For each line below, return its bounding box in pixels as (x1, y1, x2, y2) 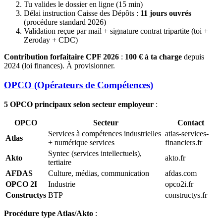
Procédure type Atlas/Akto (4, 209, 93, 218)
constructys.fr (165, 190, 207, 199)
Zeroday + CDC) (24, 36, 78, 45)
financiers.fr (165, 138, 202, 147)
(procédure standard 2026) (24, 18, 106, 27)
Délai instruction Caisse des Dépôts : (24, 9, 140, 18)
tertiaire (48, 158, 71, 166)
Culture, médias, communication (48, 168, 149, 177)
